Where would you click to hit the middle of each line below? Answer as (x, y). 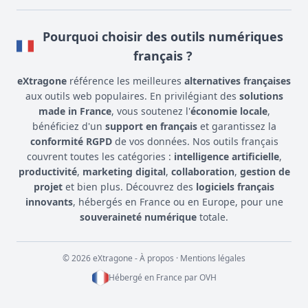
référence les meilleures (125, 81)
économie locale (229, 111)
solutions (261, 96)
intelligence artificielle (226, 157)
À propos (157, 258)
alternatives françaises (238, 81)
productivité (47, 172)
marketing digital (124, 172)
